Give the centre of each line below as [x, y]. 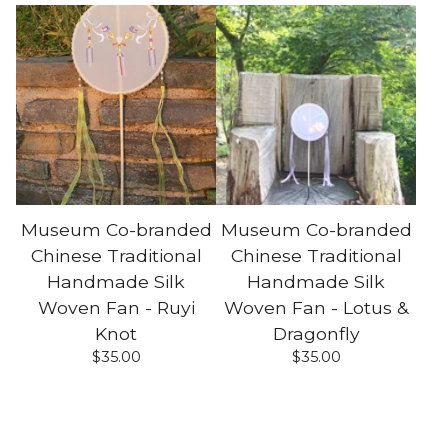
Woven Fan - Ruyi [116, 307]
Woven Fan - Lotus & [316, 307]
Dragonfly [316, 333]
